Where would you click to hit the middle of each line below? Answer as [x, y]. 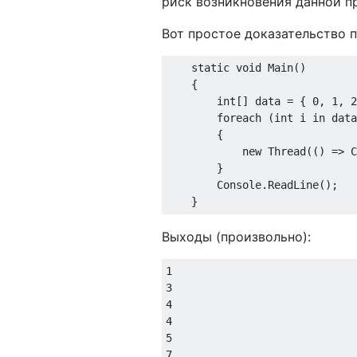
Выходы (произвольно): [236, 236]
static [210, 67]
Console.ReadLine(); [252, 184]
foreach [239, 118]
